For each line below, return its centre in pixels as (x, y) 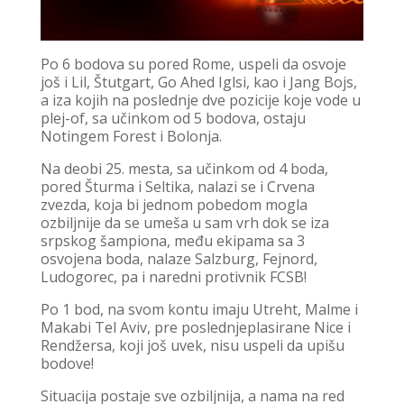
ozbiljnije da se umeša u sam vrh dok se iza (184, 223)
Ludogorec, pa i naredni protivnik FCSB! (173, 277)
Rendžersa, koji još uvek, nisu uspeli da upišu (192, 346)
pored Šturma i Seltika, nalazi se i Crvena (177, 187)
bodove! (67, 364)
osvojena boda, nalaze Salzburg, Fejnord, (179, 259)
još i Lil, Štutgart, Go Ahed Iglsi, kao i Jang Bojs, (198, 83)
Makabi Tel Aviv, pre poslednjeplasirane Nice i (195, 328)
